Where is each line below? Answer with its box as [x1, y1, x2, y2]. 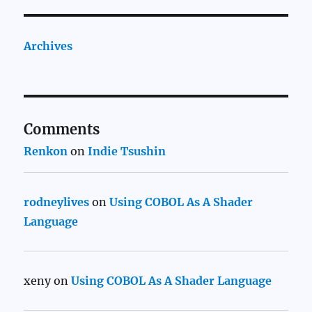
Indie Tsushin [88, 144, 166, 159]
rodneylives [24, 195, 90, 210]
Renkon [24, 144, 68, 159]
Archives [24, 39, 73, 54]
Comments [24, 120, 100, 139]
